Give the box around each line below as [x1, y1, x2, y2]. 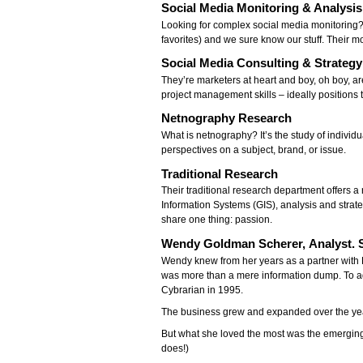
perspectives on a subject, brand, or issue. [161, 144, 347, 156]
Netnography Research [161, 111, 293, 126]
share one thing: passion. [161, 214, 273, 226]
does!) [161, 342, 190, 354]
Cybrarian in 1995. [161, 284, 244, 296]
